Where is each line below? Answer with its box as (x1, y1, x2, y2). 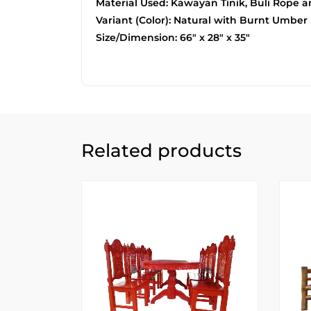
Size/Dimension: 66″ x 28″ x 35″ (96, 31, 250, 44)
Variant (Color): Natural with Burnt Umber (96, 13, 308, 26)
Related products (81, 139, 242, 162)
